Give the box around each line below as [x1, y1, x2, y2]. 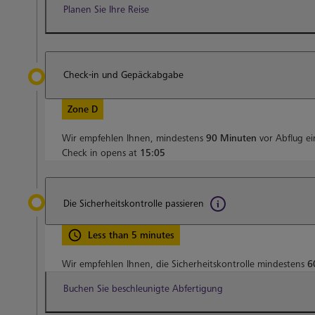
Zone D [67, 103, 98, 115]
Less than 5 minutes [88, 229, 174, 241]
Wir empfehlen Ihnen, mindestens [62, 132, 206, 144]
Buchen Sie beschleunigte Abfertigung [63, 283, 223, 295]
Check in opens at [62, 147, 140, 159]
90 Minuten [206, 132, 257, 144]
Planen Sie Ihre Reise [63, 4, 149, 15]
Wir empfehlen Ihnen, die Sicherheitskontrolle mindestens [62, 258, 307, 270]
